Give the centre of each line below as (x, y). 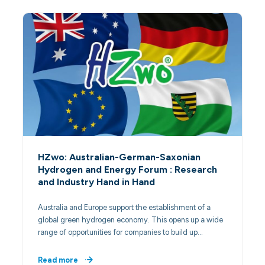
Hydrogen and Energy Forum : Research (128, 169)
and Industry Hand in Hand (97, 182)
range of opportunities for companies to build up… (121, 232)
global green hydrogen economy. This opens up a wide (131, 220)
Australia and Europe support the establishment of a (125, 208)
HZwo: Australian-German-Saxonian (119, 157)
